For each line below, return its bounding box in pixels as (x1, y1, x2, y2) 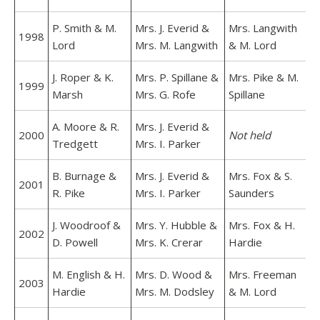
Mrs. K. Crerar (135, 235, 203, 249)
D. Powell (52, 235, 98, 249)
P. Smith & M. (52, 21, 116, 35)
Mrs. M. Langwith (135, 38, 218, 52)
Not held (229, 128, 271, 142)
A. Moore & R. (52, 119, 119, 134)
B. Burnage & (52, 169, 116, 183)
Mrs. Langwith (229, 21, 297, 35)
